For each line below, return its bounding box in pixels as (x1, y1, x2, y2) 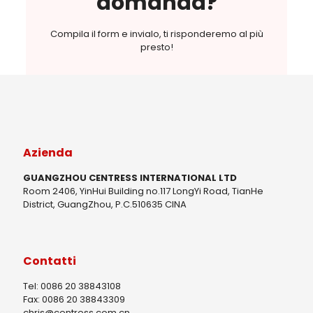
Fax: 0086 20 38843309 (23, 293, 125, 307)
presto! (140, 41, 173, 54)
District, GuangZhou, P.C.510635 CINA (23, 198, 187, 212)
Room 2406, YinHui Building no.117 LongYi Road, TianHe (23, 184, 263, 198)
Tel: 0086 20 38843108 (23, 279, 121, 293)
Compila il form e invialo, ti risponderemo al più (50, 27, 263, 41)
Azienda (23, 145, 73, 161)
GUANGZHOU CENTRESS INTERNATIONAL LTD (23, 171, 237, 185)
